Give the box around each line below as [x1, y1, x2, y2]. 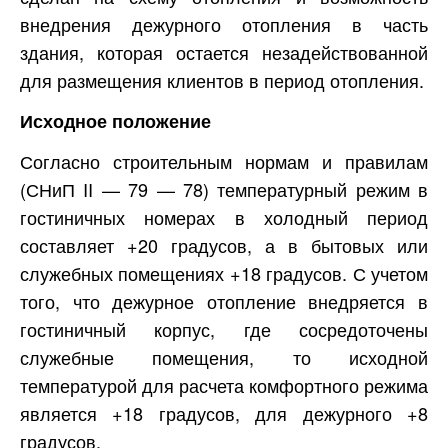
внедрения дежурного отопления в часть [20, 11, 428, 38]
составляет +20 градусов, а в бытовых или [20, 232, 428, 259]
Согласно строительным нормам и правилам [20, 148, 428, 175]
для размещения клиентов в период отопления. [20, 67, 424, 94]
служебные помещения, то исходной [20, 344, 428, 371]
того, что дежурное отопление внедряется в [20, 288, 428, 315]
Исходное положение [20, 108, 211, 135]
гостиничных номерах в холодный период [20, 204, 428, 231]
